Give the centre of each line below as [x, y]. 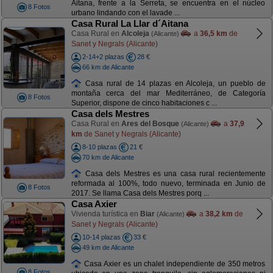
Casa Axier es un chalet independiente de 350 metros [174, 264]
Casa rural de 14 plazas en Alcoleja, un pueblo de [174, 83]
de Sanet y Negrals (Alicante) [131, 134]
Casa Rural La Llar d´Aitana [129, 23]
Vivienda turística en [105, 214]
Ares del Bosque [150, 124]
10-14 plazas [101, 237]
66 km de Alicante [108, 67]
